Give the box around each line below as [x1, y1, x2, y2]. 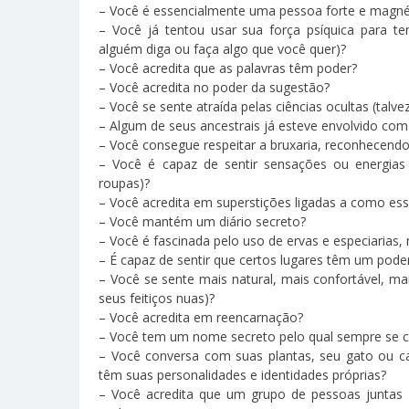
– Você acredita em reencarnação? [99, 308, 303, 326]
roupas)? [99, 173, 150, 192]
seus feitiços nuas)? [99, 288, 215, 307]
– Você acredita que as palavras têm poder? [99, 58, 357, 77]
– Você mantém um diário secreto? [99, 212, 306, 230]
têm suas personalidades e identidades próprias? [99, 365, 386, 383]
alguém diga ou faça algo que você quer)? [99, 39, 346, 58]
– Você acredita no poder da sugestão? [99, 78, 330, 96]
